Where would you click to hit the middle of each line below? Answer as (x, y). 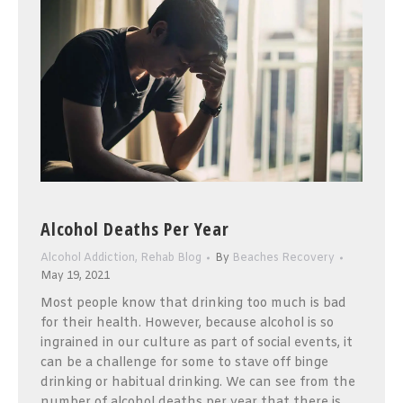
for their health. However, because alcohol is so (187, 323)
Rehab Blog (171, 258)
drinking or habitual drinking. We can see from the (198, 382)
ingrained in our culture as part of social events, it (197, 343)
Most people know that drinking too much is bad (193, 303)
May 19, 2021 (75, 276)
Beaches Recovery (283, 258)
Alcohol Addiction (88, 258)
